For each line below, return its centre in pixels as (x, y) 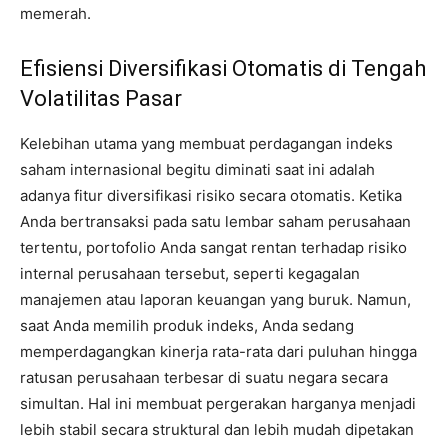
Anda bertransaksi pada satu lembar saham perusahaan (215, 222)
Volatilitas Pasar (101, 99)
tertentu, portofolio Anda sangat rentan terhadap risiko (213, 248)
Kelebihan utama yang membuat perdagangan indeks (206, 144)
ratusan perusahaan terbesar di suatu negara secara (204, 378)
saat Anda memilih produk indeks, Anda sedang (187, 326)
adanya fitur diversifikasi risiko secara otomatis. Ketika (211, 196)
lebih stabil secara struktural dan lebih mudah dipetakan (217, 430)
